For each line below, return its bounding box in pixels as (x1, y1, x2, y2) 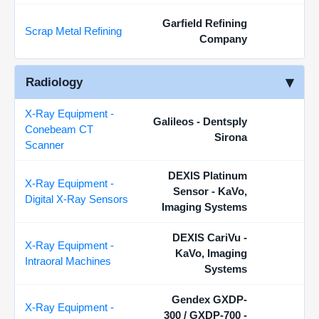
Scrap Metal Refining (25, 25, 122, 37)
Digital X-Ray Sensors (25, 193, 128, 205)
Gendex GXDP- (172, 293, 247, 305)
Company (199, 33, 247, 45)
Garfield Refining (162, 17, 247, 29)
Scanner (25, 139, 64, 151)
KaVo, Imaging (175, 247, 247, 259)
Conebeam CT (25, 123, 93, 135)
